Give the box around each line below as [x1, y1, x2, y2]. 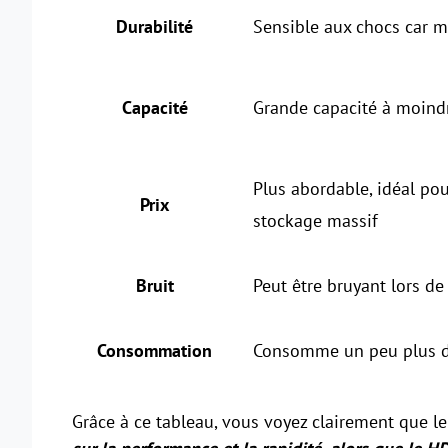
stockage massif [253, 209, 378, 233]
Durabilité [116, 15, 193, 39]
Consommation [97, 339, 212, 363]
